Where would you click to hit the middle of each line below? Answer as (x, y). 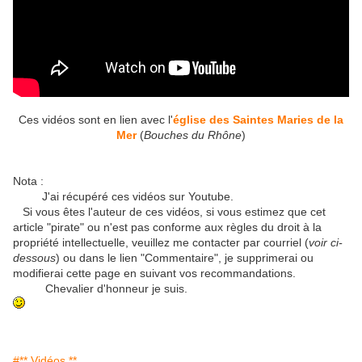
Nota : (28, 181)
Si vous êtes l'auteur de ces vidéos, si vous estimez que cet (169, 212)
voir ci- (326, 243)
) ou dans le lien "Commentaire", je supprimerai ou (185, 258)
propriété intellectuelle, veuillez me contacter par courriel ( (161, 243)
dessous (34, 258)
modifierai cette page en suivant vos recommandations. (154, 274)
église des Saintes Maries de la (258, 120)
